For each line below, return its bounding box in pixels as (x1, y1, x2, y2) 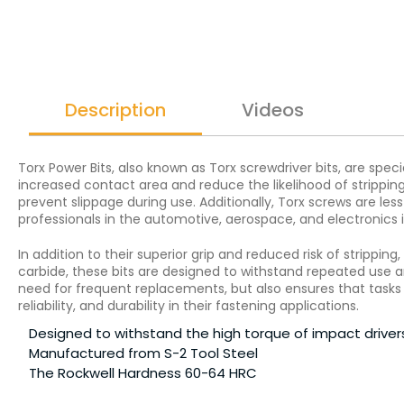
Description (65, 97, 166, 123)
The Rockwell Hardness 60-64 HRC (29, 363, 257, 382)
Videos (242, 97, 304, 123)
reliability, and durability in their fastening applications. (18, 297, 359, 315)
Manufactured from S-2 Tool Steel (29, 344, 258, 363)
